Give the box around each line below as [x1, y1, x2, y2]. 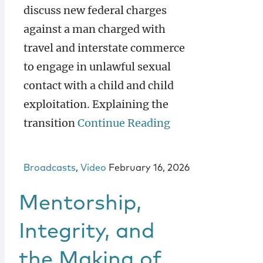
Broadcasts [23, 163, 76, 173]
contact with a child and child [23, 79, 174, 92]
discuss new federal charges [23, 4, 167, 17]
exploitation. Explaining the [23, 97, 168, 111]
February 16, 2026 [109, 163, 190, 173]
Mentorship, [19, 193, 141, 214]
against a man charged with [23, 22, 166, 36]
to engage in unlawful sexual [23, 60, 171, 73]
